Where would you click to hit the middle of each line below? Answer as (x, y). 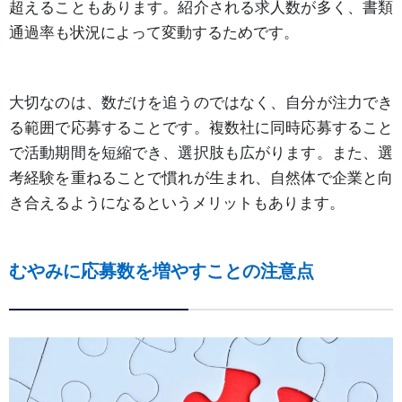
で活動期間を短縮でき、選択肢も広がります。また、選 (201, 152)
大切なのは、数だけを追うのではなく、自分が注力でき (201, 102)
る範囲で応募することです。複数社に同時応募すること (201, 127)
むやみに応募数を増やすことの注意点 (162, 271)
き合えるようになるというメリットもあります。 (177, 202)
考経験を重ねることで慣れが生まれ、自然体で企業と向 (201, 177)
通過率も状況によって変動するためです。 (154, 32)
